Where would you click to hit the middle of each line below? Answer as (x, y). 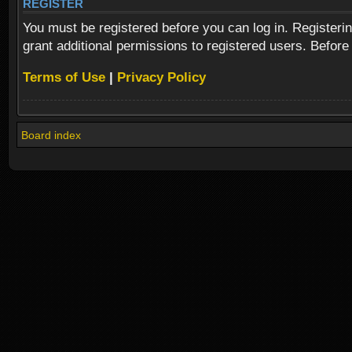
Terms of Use (64, 77)
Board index (51, 135)
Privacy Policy (161, 77)
